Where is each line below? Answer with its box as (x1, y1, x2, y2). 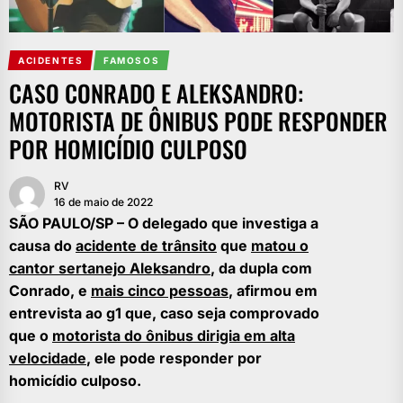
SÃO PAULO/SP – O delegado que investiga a (9, 214, 318, 232)
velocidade (9, 349, 86, 367)
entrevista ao (9, 304, 106, 322)
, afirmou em (228, 282, 318, 300)
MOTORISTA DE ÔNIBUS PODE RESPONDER (9, 103, 388, 139)
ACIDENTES (17, 55, 84, 66)
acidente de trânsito (76, 237, 217, 255)
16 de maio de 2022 (54, 195, 153, 209)
